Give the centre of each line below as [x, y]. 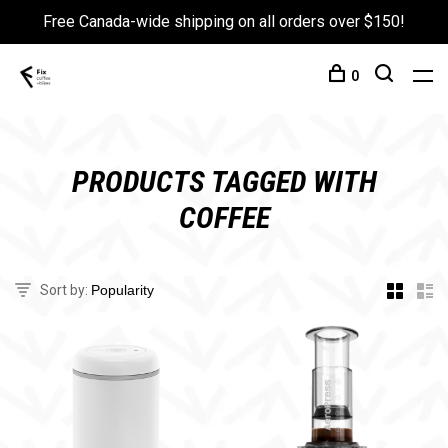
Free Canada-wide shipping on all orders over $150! [224, 21]
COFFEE [224, 217]
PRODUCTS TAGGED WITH [224, 181]
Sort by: [64, 290]
